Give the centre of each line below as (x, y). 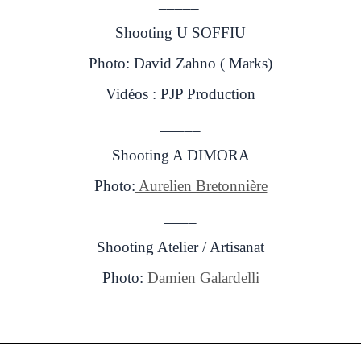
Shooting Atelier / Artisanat (180, 247)
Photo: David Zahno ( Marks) (180, 63)
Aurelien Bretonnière (201, 185)
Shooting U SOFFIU (180, 32)
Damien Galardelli (203, 277)
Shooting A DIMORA (180, 155)
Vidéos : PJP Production (180, 93)
